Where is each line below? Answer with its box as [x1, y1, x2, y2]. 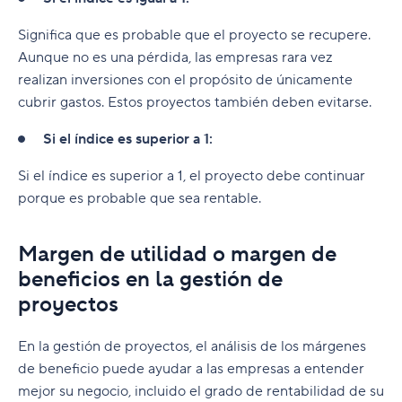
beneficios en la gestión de [18, 266, 283, 293]
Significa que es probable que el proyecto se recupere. [18, 26, 371, 44]
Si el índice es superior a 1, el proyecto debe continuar [18, 167, 365, 185]
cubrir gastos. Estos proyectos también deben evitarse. [18, 93, 371, 111]
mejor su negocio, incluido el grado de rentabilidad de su [18, 382, 384, 400]
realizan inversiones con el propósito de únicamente [18, 71, 353, 89]
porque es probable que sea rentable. [18, 189, 261, 207]
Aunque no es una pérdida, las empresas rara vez [18, 48, 332, 66]
